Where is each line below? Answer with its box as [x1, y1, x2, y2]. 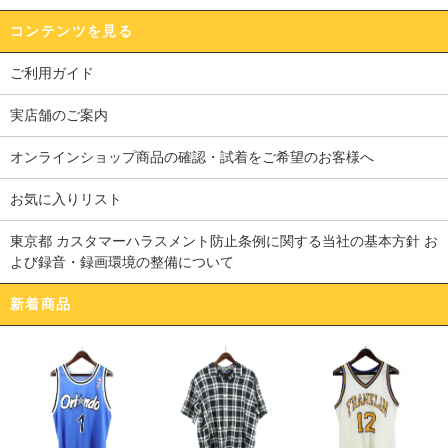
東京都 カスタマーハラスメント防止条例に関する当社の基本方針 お [10, 233, 438, 250]
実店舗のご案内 [10, 107, 108, 124]
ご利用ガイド [10, 65, 94, 82]
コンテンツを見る [10, 23, 134, 40]
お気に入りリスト [10, 191, 122, 208]
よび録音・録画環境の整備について [10, 254, 234, 271]
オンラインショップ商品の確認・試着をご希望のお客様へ [10, 149, 374, 166]
